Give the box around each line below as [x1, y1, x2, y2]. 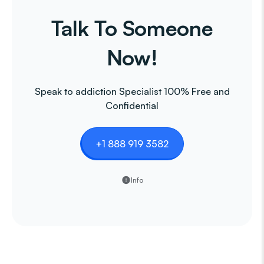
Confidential [105, 100, 159, 111]
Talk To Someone [51, 15, 213, 41]
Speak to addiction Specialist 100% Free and [34, 85, 230, 97]
